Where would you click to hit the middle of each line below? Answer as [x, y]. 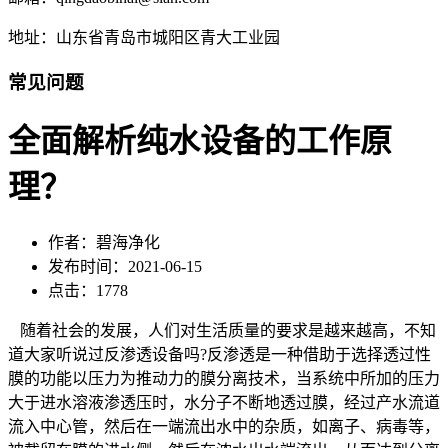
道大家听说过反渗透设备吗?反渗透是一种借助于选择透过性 [219, 354]
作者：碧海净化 [104, 242]
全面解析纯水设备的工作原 [200, 141]
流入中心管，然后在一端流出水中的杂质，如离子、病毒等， [224, 426]
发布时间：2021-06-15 [125, 266]
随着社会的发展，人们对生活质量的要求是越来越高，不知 [222, 330]
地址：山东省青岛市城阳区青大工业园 [144, 38]
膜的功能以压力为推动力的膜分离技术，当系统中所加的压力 [224, 378]
